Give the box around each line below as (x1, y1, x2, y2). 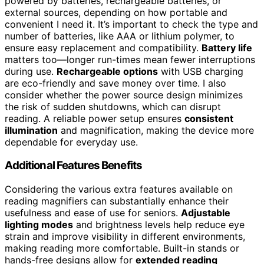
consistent (184, 112, 233, 124)
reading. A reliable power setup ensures (5, 112, 184, 124)
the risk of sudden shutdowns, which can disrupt (5, 100, 221, 113)
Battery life (202, 41, 252, 54)
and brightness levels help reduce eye (73, 219, 245, 231)
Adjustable (181, 207, 230, 219)
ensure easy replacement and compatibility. (5, 41, 202, 54)
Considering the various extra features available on (5, 183, 233, 196)
